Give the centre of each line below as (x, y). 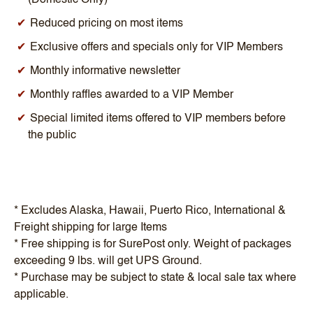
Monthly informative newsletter (105, 71)
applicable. (41, 294)
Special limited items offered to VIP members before (158, 118)
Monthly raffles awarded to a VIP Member (132, 95)
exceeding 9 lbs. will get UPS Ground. (108, 261)
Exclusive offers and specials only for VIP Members (157, 47)
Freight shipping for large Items (90, 227)
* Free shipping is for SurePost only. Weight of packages (153, 244)
